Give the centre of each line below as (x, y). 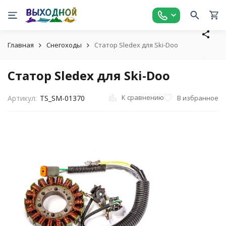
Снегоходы (64, 45)
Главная (21, 45)
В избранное (198, 98)
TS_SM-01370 (62, 98)
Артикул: (22, 98)
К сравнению (143, 97)
